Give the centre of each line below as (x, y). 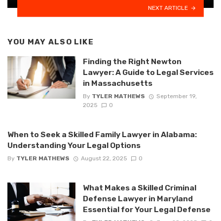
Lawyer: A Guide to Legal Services (148, 72)
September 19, (176, 96)
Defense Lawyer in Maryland (138, 199)
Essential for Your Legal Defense (147, 210)
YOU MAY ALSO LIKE (51, 42)
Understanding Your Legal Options (74, 145)
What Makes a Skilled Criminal (139, 188)
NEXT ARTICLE (168, 8)
